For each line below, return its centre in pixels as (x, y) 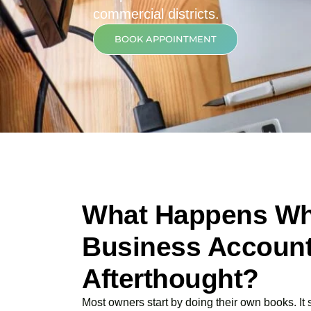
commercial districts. (156, 14)
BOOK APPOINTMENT (166, 39)
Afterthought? (170, 279)
